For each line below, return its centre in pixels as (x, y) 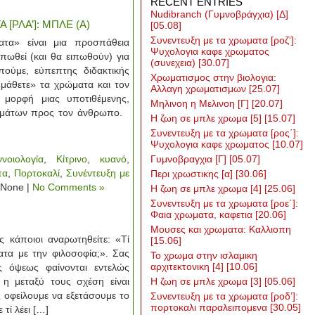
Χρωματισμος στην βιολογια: (213, 77)
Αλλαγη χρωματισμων (200, 89)
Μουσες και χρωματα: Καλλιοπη (221, 229)
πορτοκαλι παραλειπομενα (210, 307)
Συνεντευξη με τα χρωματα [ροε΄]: (224, 203)
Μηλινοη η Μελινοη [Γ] (201, 103)
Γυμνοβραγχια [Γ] (190, 159)
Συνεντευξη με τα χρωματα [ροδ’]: (224, 296)
